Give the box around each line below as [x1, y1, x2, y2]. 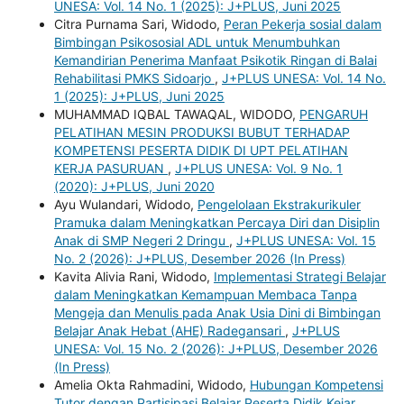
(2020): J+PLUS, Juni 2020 [53, 178, 215, 194]
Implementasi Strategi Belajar [213, 268, 386, 284]
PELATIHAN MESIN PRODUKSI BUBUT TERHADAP [53, 124, 350, 140]
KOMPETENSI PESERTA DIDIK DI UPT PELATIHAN [53, 142, 348, 158]
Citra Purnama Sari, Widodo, [53, 15, 224, 32]
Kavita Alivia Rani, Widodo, [53, 268, 214, 284]
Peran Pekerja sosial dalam [223, 15, 381, 32]
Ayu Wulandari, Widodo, [53, 196, 197, 212]
